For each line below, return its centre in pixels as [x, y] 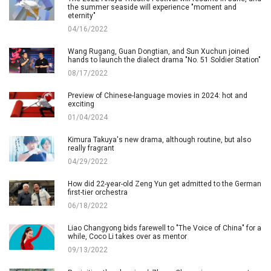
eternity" [82, 15]
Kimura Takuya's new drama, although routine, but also [159, 139]
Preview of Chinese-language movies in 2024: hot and [158, 95]
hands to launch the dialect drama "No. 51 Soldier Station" [164, 60]
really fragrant [91, 148]
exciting [81, 104]
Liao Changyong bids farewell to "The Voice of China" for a [165, 228]
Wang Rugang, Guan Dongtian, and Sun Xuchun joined [158, 51]
